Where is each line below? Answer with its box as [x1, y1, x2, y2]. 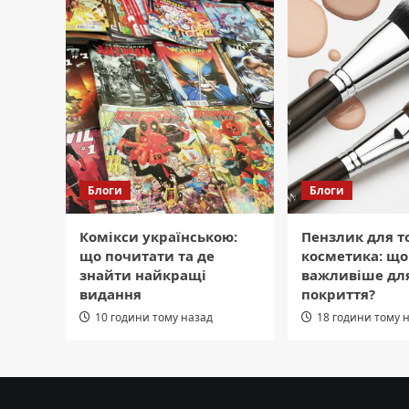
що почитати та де [79, 246, 215, 266]
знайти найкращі [79, 266, 206, 285]
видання [79, 285, 142, 304]
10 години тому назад [95, 309, 213, 326]
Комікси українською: [79, 227, 237, 246]
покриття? [301, 285, 375, 304]
